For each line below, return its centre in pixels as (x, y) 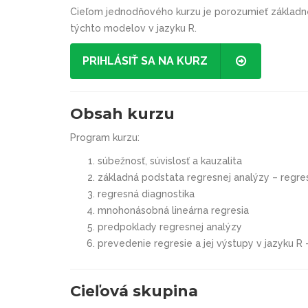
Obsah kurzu (122, 113)
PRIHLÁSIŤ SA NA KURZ (145, 61)
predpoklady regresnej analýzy (170, 227)
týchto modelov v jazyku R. (133, 28)
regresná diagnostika (146, 194)
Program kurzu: (105, 137)
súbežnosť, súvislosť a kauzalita (170, 161)
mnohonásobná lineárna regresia (173, 210)
